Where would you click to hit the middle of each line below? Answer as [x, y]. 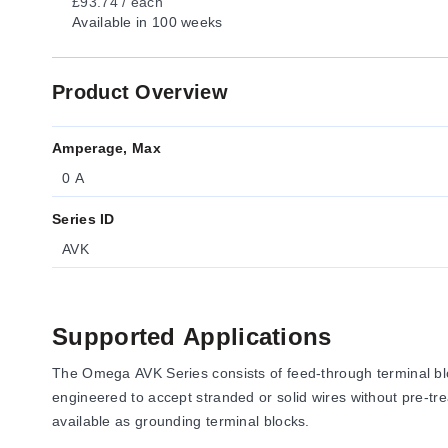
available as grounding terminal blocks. [181, 421]
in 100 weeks [177, 22]
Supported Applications [192, 336]
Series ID [83, 219]
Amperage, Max [106, 148]
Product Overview [140, 92]
